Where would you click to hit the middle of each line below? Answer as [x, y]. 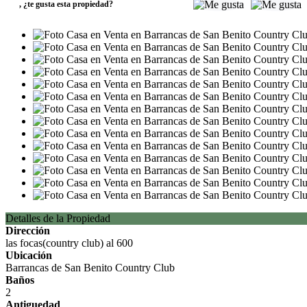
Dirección [28, 231]
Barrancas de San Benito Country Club [90, 268]
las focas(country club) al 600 [69, 243]
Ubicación [29, 255]
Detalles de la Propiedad [58, 218]
